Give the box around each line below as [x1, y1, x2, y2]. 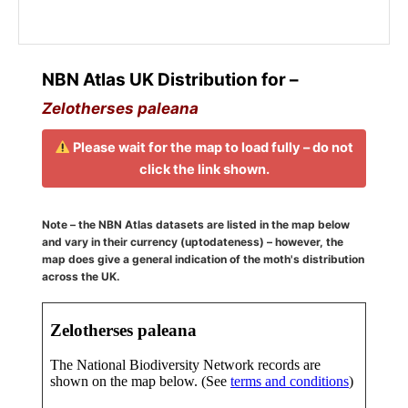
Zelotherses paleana [42, 98, 199, 117]
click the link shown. [138, 160, 270, 178]
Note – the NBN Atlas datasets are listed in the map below [42, 217, 350, 231]
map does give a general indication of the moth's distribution [42, 251, 364, 266]
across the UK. [42, 269, 120, 283]
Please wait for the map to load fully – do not [69, 138, 353, 156]
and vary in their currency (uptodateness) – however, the [42, 234, 343, 249]
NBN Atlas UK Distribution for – [42, 68, 299, 90]
